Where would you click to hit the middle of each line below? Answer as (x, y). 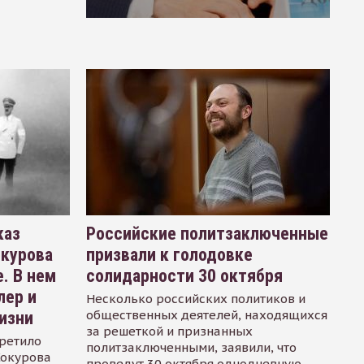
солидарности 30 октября (184, 275)
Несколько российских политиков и (195, 298)
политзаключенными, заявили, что (191, 347)
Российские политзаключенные (207, 233)
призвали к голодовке (169, 254)
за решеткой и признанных (169, 331)
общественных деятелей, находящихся (206, 314)
